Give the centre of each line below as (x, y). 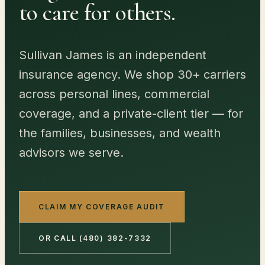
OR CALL (59, 238)
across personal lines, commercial (114, 94)
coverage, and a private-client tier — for (131, 114)
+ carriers (219, 75)
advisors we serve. (71, 153)
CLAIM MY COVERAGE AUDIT (102, 207)
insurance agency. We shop (98, 75)
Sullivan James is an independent (113, 55)
